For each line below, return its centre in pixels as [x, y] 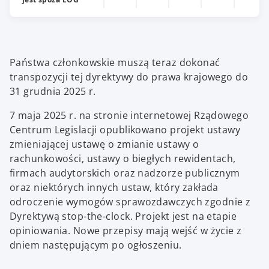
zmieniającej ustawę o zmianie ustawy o [104, 144]
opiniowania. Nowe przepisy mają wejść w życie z [126, 230]
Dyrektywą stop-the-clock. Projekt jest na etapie [123, 216]
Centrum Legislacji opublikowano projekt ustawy [125, 129]
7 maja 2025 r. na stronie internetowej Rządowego [129, 115]
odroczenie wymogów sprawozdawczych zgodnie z [130, 201]
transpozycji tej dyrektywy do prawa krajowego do [129, 77]
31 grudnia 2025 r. [53, 91]
